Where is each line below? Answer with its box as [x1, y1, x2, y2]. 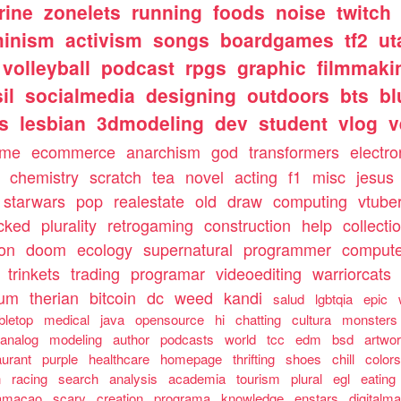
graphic [237, 54, 307, 81]
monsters [342, 310, 398, 328]
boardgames [220, 26, 335, 53]
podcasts [160, 329, 215, 348]
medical [44, 310, 90, 328]
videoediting [216, 261, 303, 285]
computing [273, 189, 348, 212]
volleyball [3, 54, 91, 81]
